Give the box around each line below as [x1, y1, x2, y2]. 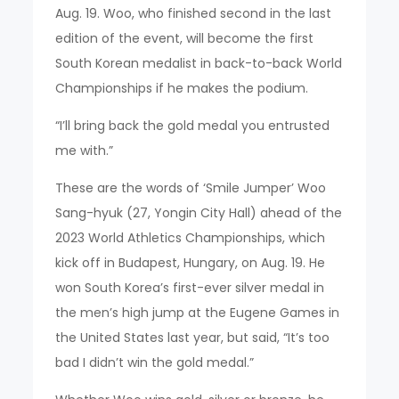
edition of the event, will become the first [55, 28, 314, 47]
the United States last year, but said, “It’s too [55, 328, 330, 346]
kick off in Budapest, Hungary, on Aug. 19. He [55, 253, 326, 272]
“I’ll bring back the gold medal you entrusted [55, 116, 330, 134]
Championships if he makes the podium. [55, 78, 309, 97]
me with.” [55, 141, 114, 159]
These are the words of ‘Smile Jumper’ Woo [55, 178, 327, 197]
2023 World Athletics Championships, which [55, 228, 326, 247]
